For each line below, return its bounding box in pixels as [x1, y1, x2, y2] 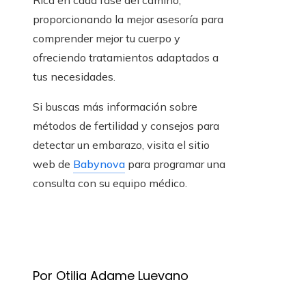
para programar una [125, 157, 225, 171]
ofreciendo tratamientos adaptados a [33, 51, 219, 65]
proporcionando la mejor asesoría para [33, 12, 223, 27]
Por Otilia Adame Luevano [33, 267, 189, 285]
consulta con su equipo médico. [33, 176, 187, 191]
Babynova [73, 157, 125, 171]
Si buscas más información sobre [33, 100, 197, 114]
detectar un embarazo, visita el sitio [33, 138, 210, 152]
